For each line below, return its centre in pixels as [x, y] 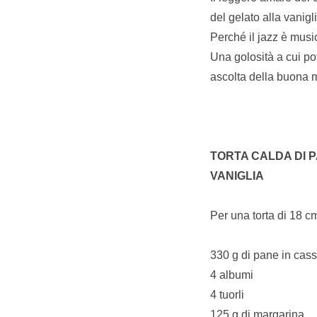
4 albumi [232, 275]
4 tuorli [227, 294]
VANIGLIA [237, 175]
